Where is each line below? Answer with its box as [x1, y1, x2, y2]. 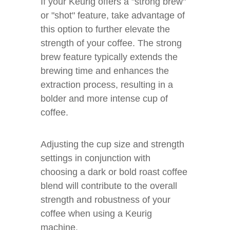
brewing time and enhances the [41, 66, 169, 76]
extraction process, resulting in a [41, 80, 173, 90]
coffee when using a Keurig [41, 208, 152, 219]
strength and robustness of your [41, 195, 170, 205]
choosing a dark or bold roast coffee [41, 167, 187, 177]
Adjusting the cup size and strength [41, 139, 184, 149]
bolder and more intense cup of [41, 93, 168, 104]
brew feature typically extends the [41, 52, 178, 62]
